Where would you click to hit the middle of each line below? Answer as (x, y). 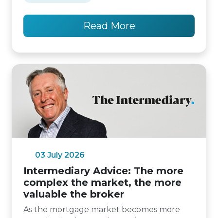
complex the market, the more (102, 182)
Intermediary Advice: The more (103, 171)
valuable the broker (74, 194)
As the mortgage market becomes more (102, 209)
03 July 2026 (60, 155)
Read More (109, 26)
